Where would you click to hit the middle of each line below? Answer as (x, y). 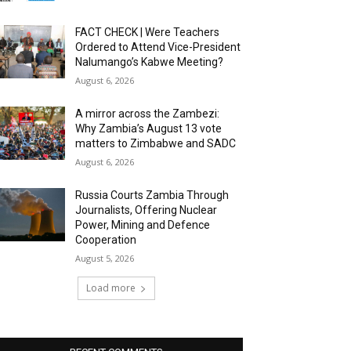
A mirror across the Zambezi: (148, 114)
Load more (110, 288)
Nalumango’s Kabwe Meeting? (150, 62)
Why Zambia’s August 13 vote (149, 129)
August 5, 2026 (105, 259)
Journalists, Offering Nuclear (147, 210)
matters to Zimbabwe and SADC (156, 144)
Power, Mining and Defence (143, 225)
